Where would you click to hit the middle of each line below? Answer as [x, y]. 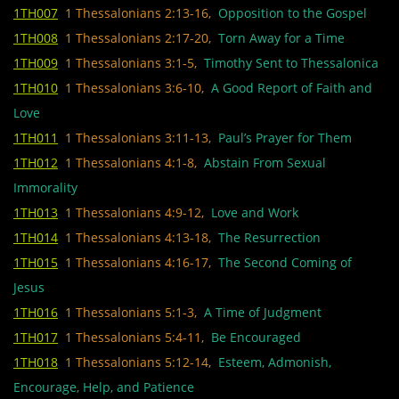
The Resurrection [266, 237]
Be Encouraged [252, 337]
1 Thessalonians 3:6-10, [134, 88]
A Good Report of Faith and [288, 88]
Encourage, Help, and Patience [104, 387]
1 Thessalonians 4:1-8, [131, 163]
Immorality [45, 187]
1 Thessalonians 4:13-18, [138, 237]
